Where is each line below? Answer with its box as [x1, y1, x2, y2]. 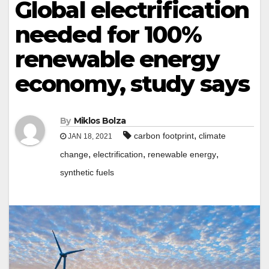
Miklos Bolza [73, 115, 126, 127]
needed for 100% [15, 20, 202, 49]
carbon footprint [134, 131, 194, 141]
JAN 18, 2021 [66, 132, 112, 141]
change [60, 150, 88, 160]
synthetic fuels [60, 168, 114, 178]
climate [199, 131, 226, 141]
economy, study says [15, 70, 249, 98]
